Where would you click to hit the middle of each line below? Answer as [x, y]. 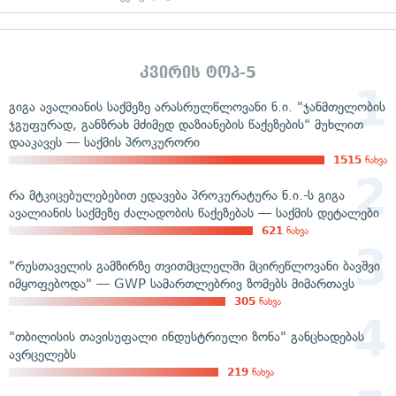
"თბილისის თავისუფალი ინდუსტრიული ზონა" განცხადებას [187, 336]
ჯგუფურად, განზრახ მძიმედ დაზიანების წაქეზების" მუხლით [186, 124]
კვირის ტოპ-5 [198, 72]
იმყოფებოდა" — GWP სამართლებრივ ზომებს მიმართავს [182, 283]
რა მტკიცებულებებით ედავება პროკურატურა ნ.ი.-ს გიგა [177, 195]
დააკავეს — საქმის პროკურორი [104, 142]
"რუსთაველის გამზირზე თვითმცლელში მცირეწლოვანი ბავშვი [194, 266]
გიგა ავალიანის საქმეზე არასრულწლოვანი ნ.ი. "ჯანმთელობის [197, 107]
